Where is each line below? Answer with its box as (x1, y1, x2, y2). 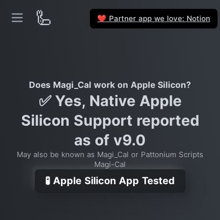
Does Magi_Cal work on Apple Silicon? (29, 80, 191, 90)
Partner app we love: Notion (107, 13, 210, 23)
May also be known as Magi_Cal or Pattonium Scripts (17, 150, 203, 159)
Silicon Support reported (21, 111, 199, 129)
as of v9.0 (74, 131, 146, 149)
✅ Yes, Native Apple (38, 92, 182, 110)
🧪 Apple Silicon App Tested (45, 175, 175, 187)
